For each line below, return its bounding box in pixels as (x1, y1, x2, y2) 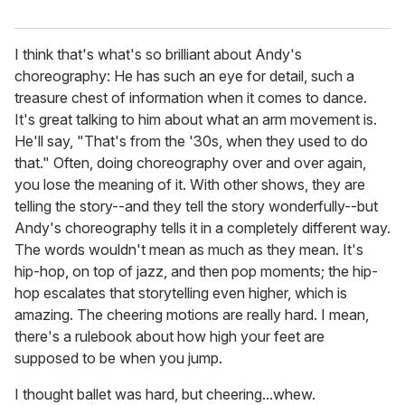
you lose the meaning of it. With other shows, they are (14, 175, 365, 194)
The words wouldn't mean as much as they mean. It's (14, 240, 363, 259)
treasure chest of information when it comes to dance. (14, 89, 367, 108)
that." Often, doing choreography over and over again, (14, 154, 366, 173)
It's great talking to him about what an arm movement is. (14, 110, 377, 129)
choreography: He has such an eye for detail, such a (14, 67, 354, 86)
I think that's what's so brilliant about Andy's (14, 45, 302, 64)
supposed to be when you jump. (14, 349, 222, 368)
